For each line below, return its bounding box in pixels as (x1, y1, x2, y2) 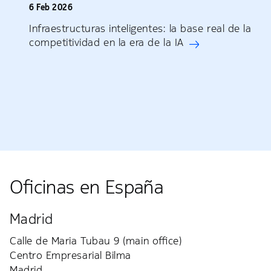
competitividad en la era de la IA (29, 36, 184, 50)
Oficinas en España (10, 175, 164, 200)
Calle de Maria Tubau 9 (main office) (10, 234, 182, 248)
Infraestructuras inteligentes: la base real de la (29, 22, 252, 36)
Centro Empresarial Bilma (10, 249, 131, 263)
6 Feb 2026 (29, 2, 73, 13)
